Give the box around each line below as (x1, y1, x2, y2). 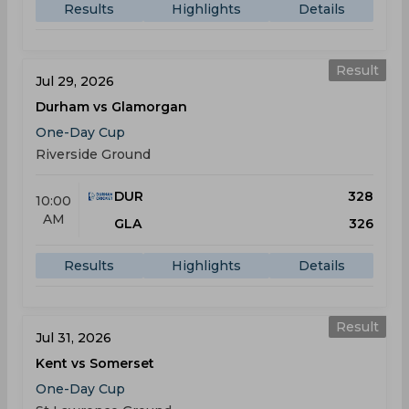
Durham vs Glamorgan (36, 99, 187, 115)
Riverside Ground (36, 146, 151, 163)
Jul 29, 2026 (36, 73, 114, 89)
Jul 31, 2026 (36, 330, 111, 346)
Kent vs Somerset (36, 355, 154, 372)
